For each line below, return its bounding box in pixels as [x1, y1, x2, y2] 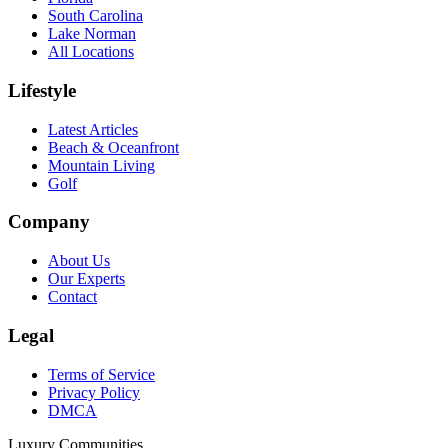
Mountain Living [48, 156, 155, 174]
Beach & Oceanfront [48, 138, 179, 156]
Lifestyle [8, 79, 76, 101]
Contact [48, 288, 97, 306]
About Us [48, 252, 110, 270]
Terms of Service [48, 365, 155, 383]
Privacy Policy [48, 383, 140, 401]
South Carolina [48, 7, 143, 25]
